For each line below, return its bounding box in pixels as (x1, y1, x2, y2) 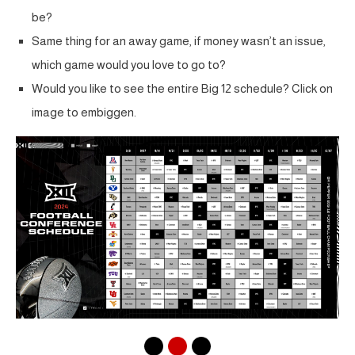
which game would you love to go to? (32, 58, 226, 71)
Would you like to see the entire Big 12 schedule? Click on (32, 82, 333, 95)
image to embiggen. (32, 105, 136, 119)
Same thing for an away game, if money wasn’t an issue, (32, 34, 326, 48)
